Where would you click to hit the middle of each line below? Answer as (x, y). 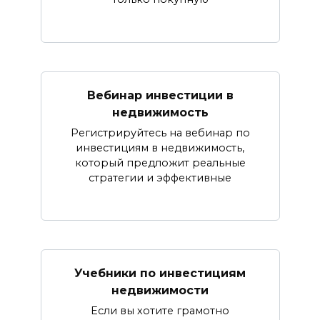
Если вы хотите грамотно (160, 310)
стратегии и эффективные (160, 177)
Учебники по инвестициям (160, 273)
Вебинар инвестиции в (160, 95)
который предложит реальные (160, 162)
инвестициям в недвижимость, (160, 147)
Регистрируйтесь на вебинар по (160, 132)
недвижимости (160, 290)
